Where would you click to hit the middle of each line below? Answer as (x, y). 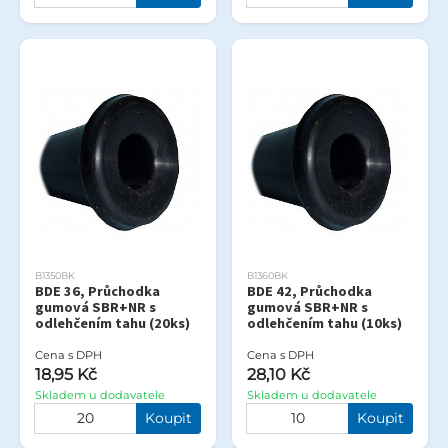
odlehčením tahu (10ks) (324, 322)
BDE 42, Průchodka (309, 290)
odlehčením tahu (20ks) (112, 322)
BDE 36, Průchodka (97, 290)
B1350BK (55, 275)
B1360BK (267, 275)
